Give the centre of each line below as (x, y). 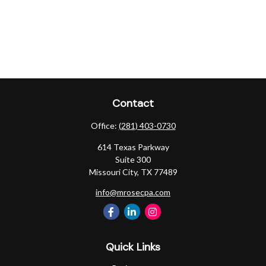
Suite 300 (133, 159)
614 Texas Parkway (133, 147)
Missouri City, (114, 172)
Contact (133, 103)
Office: (104, 126)
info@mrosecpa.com (133, 192)
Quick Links (133, 247)
